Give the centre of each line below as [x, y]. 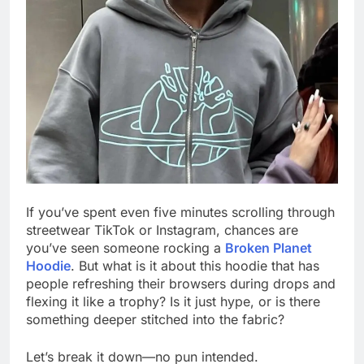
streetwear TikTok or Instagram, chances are [162, 230]
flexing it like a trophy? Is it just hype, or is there [173, 301]
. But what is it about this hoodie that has [195, 265]
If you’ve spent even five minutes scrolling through [180, 212]
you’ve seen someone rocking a [126, 247]
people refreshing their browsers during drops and [181, 283]
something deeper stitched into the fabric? [155, 319]
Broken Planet [269, 247]
